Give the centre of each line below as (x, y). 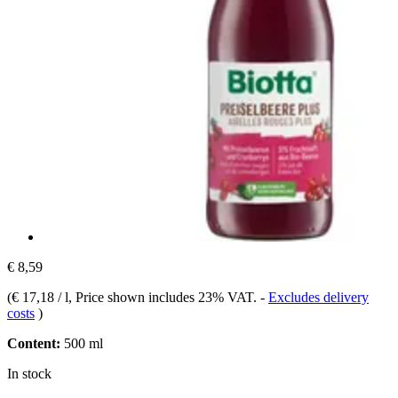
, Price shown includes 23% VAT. (164, 297)
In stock (29, 373)
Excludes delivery (318, 297)
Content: (34, 343)
